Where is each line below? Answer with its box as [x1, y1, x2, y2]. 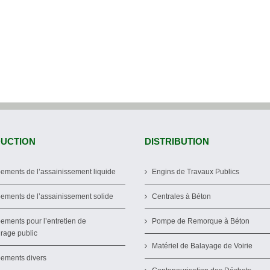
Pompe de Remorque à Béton [152, 216, 250, 225]
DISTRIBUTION [145, 136, 209, 146]
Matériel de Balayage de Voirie [152, 241, 253, 250]
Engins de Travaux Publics [152, 167, 239, 176]
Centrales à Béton [152, 192, 211, 201]
